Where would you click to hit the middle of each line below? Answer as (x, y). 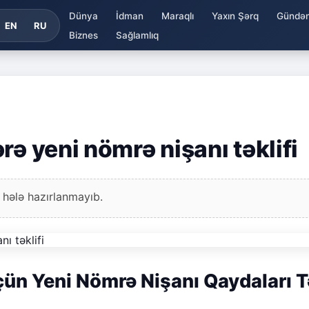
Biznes (83, 35)
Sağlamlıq (137, 35)
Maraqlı (177, 16)
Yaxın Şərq (235, 16)
